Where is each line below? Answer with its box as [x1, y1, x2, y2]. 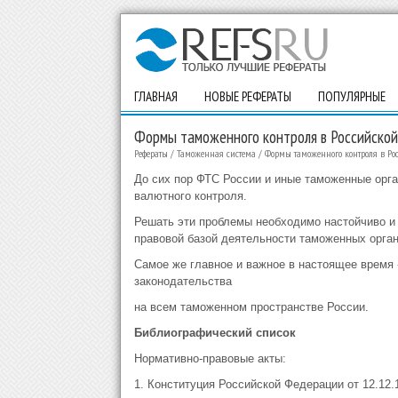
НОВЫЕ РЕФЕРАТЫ [203, 88, 291, 105]
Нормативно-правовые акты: [133, 352, 286, 365]
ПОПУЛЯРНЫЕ [317, 88, 386, 105]
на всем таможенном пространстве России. [133, 300, 369, 314]
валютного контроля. [133, 189, 247, 203]
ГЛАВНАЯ [133, 88, 178, 105]
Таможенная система [176, 147, 256, 160]
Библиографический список [133, 326, 296, 339]
